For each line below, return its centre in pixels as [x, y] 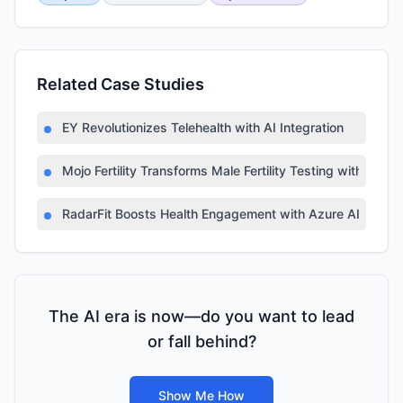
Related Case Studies [121, 84]
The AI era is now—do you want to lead [201, 316]
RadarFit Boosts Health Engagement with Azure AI [211, 214]
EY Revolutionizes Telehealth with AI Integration [203, 127]
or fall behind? [201, 341]
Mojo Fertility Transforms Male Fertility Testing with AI [220, 170]
